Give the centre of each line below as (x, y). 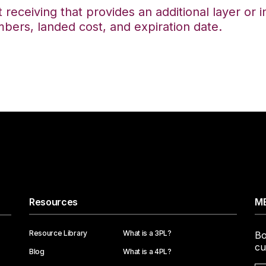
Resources (54, 202)
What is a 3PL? (147, 233)
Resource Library (58, 233)
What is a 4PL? (147, 251)
